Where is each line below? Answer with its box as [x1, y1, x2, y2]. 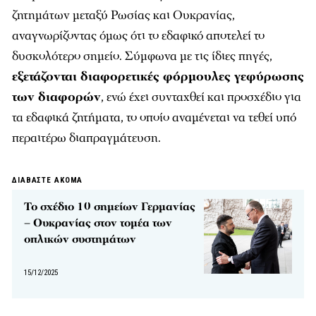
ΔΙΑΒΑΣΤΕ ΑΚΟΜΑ [12, 175, 83, 185]
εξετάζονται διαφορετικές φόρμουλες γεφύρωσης [12, 68, 304, 85]
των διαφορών [12, 88, 101, 105]
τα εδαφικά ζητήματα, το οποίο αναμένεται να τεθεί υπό [12, 109, 296, 126]
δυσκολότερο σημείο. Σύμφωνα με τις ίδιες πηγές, [12, 47, 272, 64]
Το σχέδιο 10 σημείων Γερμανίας [24, 198, 195, 214]
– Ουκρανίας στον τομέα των [24, 214, 172, 231]
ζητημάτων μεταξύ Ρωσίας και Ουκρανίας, [12, 6, 235, 23]
